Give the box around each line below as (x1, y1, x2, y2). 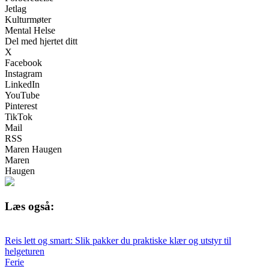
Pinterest (5, 101, 37, 112)
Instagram (5, 68, 42, 79)
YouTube (5, 90, 40, 101)
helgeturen (5, 246, 44, 256)
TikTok (5, 112, 32, 122)
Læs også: (5, 199, 54, 213)
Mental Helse (5, 25, 55, 36)
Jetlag (5, 4, 26, 14)
